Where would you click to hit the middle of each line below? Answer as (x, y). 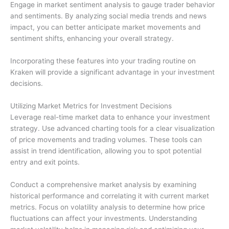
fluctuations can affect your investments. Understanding (104, 218)
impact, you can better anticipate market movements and (105, 27)
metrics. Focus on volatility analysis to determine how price (108, 207)
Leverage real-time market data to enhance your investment (110, 117)
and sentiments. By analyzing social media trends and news (108, 16)
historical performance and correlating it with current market (110, 196)
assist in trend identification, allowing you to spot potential (106, 151)
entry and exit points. (45, 162)
